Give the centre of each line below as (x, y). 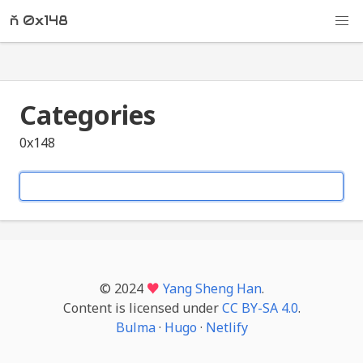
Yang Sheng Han (212, 288)
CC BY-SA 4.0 (260, 308)
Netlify (226, 327)
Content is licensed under (142, 308)
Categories (88, 115)
